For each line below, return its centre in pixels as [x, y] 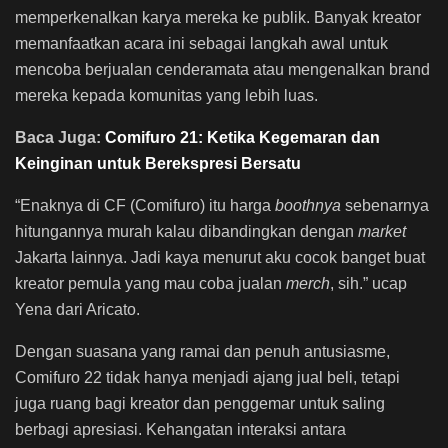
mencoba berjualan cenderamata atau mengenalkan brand [222, 70]
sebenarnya [387, 206]
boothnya [310, 206]
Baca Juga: [60, 138]
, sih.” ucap [368, 284]
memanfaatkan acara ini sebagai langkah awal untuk [201, 44]
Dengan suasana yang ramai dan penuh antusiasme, [202, 352]
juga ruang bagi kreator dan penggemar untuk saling [200, 404]
